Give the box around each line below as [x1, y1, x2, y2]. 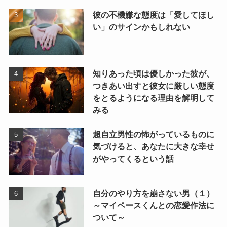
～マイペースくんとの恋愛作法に [92, 200, 214, 210]
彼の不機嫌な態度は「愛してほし [92, 10, 214, 19]
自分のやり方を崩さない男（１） [92, 188, 214, 198]
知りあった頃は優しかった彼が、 [92, 68, 214, 78]
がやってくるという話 [92, 154, 174, 163]
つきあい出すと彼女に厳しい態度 [92, 81, 214, 90]
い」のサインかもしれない [92, 22, 190, 31]
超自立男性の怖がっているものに [92, 129, 214, 139]
